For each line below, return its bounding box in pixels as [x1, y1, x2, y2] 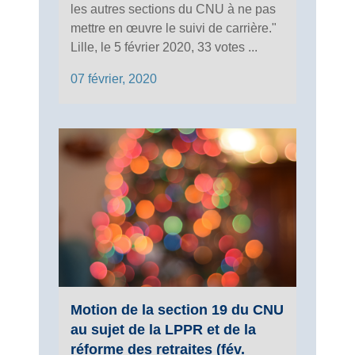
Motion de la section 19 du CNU [71, 301, 284, 318]
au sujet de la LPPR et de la [71, 321, 256, 338]
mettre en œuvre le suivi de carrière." [71, 21, 283, 35]
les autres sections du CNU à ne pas [71, 2, 276, 16]
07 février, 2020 [71, 71, 157, 86]
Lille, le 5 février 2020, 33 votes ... [71, 40, 258, 54]
